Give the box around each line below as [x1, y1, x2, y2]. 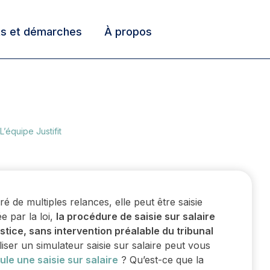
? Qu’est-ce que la [118, 254, 204, 266]
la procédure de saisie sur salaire [56, 210, 215, 223]
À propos [104, 25, 152, 38]
